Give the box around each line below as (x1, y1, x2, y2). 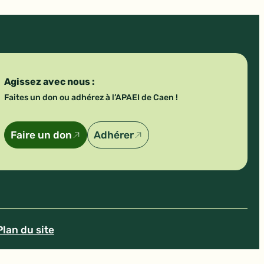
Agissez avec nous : (4, 76, 95, 88)
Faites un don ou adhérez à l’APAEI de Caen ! (4, 93, 179, 103)
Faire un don (11, 129, 72, 141)
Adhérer (94, 129, 134, 141)
